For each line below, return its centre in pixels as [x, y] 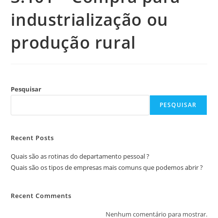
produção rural [73, 42]
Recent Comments [41, 196]
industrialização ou [90, 19]
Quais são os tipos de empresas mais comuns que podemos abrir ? [107, 167]
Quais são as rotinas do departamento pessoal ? [80, 156]
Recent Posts [33, 138]
